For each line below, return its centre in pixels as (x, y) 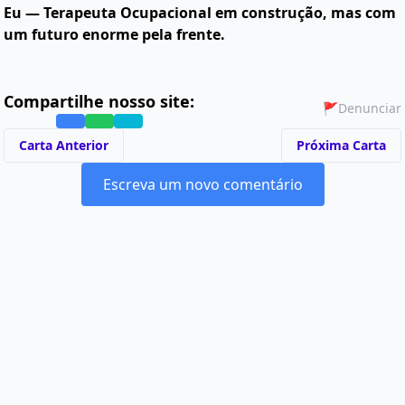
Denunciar (370, 108)
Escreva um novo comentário (202, 184)
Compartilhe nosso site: (99, 101)
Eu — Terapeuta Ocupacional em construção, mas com (200, 13)
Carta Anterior (64, 145)
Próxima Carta (341, 145)
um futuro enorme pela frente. (114, 34)
